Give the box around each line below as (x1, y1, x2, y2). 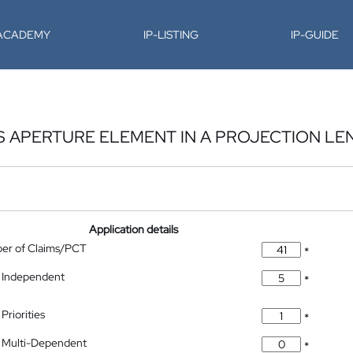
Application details (89, 222, 179, 236)
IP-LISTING (143, 28, 199, 42)
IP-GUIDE (291, 28, 340, 42)
